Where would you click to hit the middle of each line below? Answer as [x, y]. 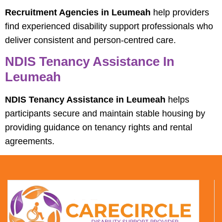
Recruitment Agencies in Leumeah [78, 12]
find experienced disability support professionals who [109, 26]
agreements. [30, 141]
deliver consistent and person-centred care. [90, 40]
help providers [180, 12]
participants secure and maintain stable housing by [105, 114]
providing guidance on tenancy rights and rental [99, 128]
